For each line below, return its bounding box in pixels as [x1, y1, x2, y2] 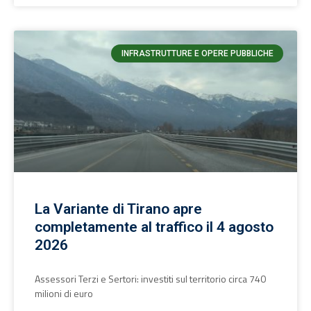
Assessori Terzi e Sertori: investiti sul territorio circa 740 [35, 271, 266, 286]
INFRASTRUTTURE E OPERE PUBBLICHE [121, 49, 274, 59]
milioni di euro [35, 286, 93, 301]
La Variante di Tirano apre [35, 201, 202, 217]
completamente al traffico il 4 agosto [35, 219, 274, 235]
